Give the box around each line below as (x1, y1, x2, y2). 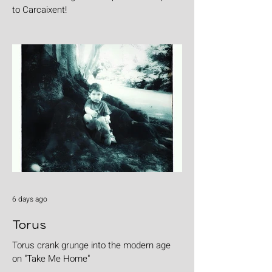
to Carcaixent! (12, 3, 67, 17)
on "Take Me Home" (12, 252, 90, 266)
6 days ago (12, 194, 47, 205)
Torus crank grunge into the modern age (12, 239, 171, 253)
